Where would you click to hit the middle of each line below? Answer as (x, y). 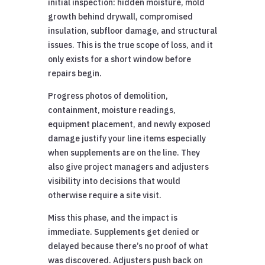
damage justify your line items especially (127, 138)
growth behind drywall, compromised (120, 16)
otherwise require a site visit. (104, 195)
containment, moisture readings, (112, 110)
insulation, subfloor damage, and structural (132, 30)
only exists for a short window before (119, 59)
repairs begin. (75, 73)
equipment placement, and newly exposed (129, 124)
